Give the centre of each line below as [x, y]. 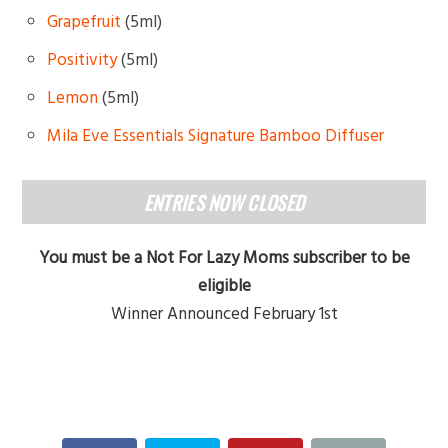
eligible [224, 286]
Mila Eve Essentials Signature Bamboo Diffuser [216, 136]
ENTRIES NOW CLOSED [224, 202]
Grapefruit [84, 22]
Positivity [82, 60]
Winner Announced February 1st [224, 314]
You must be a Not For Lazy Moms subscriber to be [224, 258]
